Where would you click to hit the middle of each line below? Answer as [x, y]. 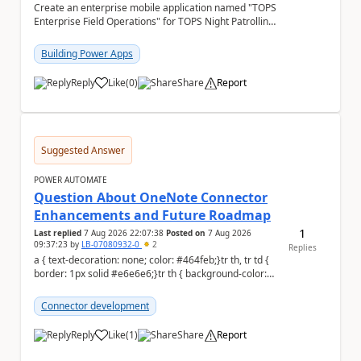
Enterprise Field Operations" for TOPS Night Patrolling [154, 21]
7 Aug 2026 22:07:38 [124, 233]
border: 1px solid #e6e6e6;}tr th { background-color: [110, 274]
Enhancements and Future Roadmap [152, 215]
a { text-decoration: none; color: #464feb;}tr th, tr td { [41, 260]
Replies [303, 247]
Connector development [95, 306]
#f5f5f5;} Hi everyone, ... [109, 287]
